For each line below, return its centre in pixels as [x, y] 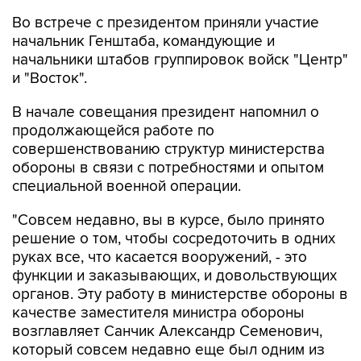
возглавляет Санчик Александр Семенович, [167, 332]
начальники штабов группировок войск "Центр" [180, 60]
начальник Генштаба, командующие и [143, 42]
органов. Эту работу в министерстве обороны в [180, 295]
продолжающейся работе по [113, 131]
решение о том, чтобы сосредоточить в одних [174, 239]
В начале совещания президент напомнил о [166, 113]
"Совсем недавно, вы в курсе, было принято [168, 221]
